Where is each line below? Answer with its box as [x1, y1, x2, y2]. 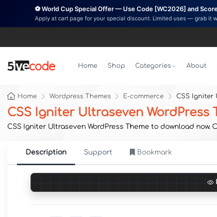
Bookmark [137, 149, 172, 156]
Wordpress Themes [49, 93, 111, 100]
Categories [135, 62, 171, 69]
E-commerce [123, 93, 164, 100]
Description [26, 149, 66, 156]
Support [84, 149, 112, 156]
